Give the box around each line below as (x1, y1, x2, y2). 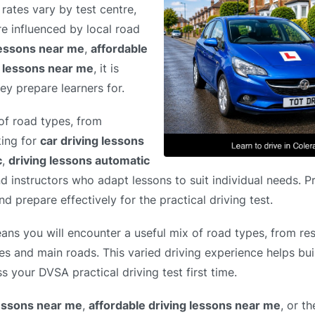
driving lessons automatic (8, 153, 150, 167)
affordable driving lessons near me (89, 298, 281, 313)
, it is (94, 60, 119, 75)
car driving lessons (40, 133, 144, 148)
